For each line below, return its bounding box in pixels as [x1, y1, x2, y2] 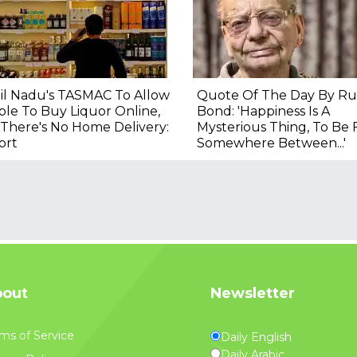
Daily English [221, 329, 292, 344]
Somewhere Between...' [196, 135, 346, 151]
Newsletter [210, 284, 295, 302]
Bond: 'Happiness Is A [196, 103, 330, 119]
